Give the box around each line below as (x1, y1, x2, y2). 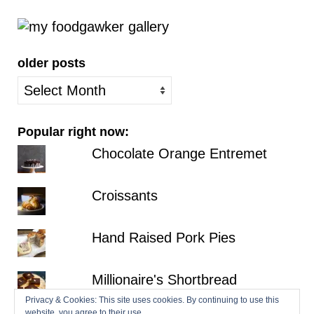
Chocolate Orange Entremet (91, 145, 267, 161)
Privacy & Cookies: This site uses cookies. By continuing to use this (25, 295, 279, 305)
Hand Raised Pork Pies (91, 229, 235, 245)
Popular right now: (18, 124, 129, 139)
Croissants (91, 187, 158, 203)
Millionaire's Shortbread (91, 271, 237, 287)
